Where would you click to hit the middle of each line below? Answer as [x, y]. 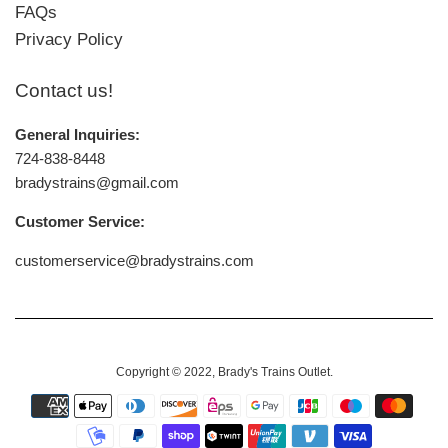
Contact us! [64, 90]
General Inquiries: [77, 134]
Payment [252, 403]
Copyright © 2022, [166, 371]
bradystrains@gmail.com [97, 182]
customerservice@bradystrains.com [134, 260]
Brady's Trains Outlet [273, 371]
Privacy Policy [69, 39]
